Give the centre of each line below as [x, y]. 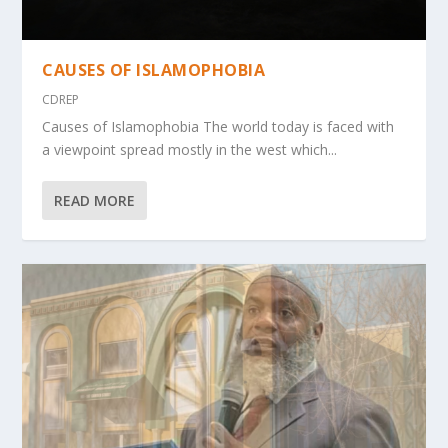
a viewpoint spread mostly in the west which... [190, 150]
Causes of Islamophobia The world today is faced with [218, 127]
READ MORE [95, 201]
